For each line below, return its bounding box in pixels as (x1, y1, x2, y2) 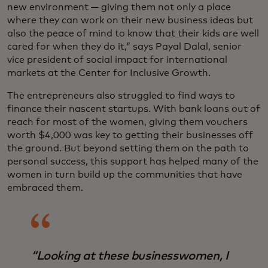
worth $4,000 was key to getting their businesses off (7, 130, 253, 141)
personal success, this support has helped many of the (7, 157, 258, 167)
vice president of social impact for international (7, 55, 227, 65)
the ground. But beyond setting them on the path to (7, 144, 249, 154)
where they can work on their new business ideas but (7, 16, 253, 26)
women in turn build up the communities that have (7, 170, 242, 180)
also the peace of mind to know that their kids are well (7, 29, 259, 39)
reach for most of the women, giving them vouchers (7, 117, 248, 127)
